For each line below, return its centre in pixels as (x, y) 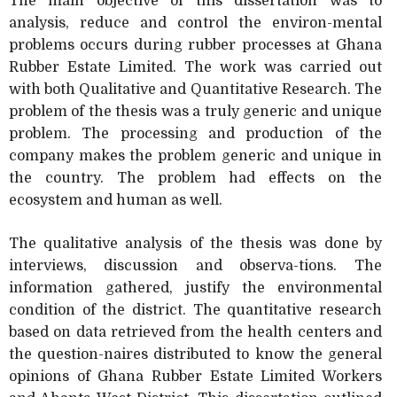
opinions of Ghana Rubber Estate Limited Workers (195, 376)
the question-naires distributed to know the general (195, 354)
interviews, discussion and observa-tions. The (195, 265)
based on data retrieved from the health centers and (195, 332)
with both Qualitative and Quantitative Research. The (195, 89)
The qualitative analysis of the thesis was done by (195, 243)
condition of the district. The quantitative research (195, 310)
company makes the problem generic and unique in (195, 156)
